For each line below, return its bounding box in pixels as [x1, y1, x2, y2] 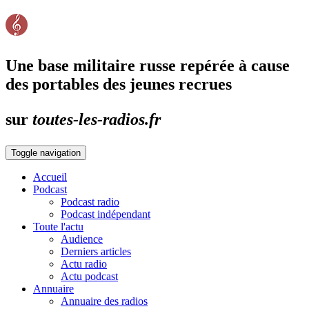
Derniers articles [61, 245, 131, 257]
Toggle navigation [11, 147, 81, 158]
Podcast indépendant [61, 208, 150, 220]
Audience [61, 232, 103, 245]
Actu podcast [61, 270, 118, 282]
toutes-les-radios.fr [32, 110, 161, 128]
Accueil [33, 170, 67, 183]
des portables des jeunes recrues [6, 74, 232, 93]
